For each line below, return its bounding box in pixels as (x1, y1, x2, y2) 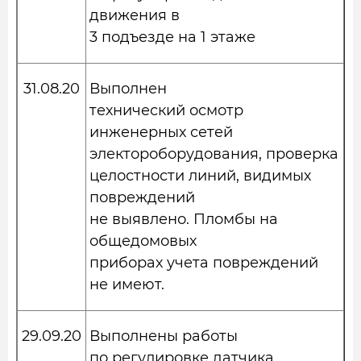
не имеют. (89, 276, 164, 293)
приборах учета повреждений (89, 254, 318, 272)
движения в (89, 6, 180, 24)
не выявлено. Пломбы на (89, 210, 278, 228)
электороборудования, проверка (89, 145, 338, 163)
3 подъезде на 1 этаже (89, 28, 255, 46)
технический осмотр (89, 102, 243, 119)
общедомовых (89, 232, 197, 250)
